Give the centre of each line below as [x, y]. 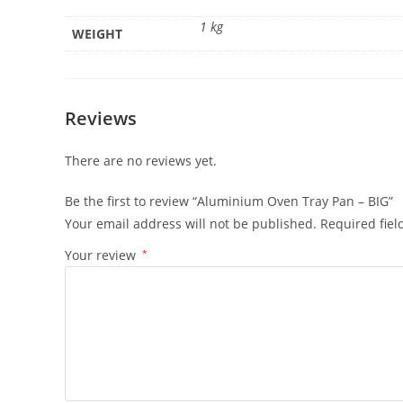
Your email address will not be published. [191, 223]
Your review [102, 255]
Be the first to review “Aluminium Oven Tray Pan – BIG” [229, 201]
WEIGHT [97, 33]
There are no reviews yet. [141, 160]
